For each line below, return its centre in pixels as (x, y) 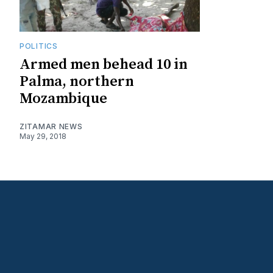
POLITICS (39, 46)
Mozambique (63, 98)
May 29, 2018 (43, 136)
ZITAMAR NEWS (51, 126)
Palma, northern (77, 81)
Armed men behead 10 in (104, 64)
